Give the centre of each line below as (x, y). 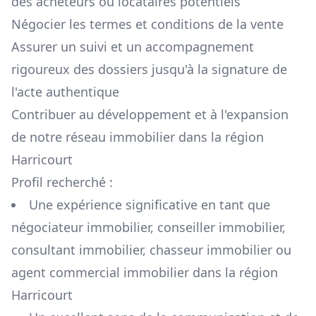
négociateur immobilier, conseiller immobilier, (148, 227)
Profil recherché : (62, 182)
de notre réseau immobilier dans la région (138, 137)
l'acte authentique (65, 92)
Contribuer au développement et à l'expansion (150, 115)
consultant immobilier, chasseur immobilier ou (151, 250)
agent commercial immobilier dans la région (145, 273)
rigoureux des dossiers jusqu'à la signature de (149, 69)
